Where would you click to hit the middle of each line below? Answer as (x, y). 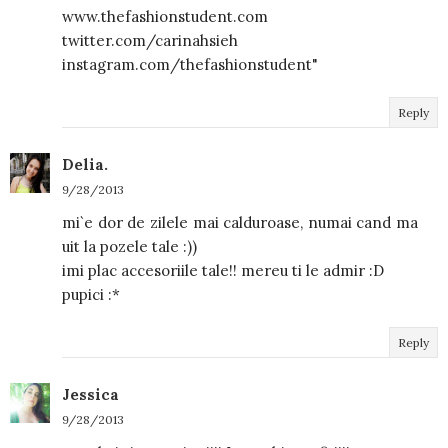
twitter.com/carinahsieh (150, 40)
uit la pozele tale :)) (129, 246)
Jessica (90, 394)
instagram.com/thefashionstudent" (190, 64)
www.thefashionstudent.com (165, 16)
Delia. (85, 164)
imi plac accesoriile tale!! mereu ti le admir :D (223, 270)
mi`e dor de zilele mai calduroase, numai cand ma (240, 222)
